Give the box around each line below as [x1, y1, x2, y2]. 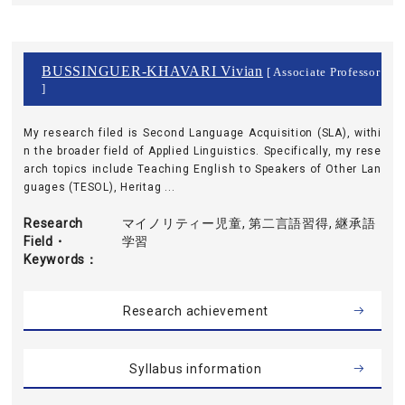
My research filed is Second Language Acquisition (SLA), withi [24, 127, 381, 139]
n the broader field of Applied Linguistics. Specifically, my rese [24, 145, 381, 157]
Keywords [24, 252, 86, 267]
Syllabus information [129, 362, 262, 376]
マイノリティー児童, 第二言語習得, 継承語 [121, 216, 376, 231]
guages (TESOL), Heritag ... [24, 181, 175, 193]
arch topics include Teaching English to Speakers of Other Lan [24, 163, 381, 175]
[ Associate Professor [262, 66, 381, 79]
